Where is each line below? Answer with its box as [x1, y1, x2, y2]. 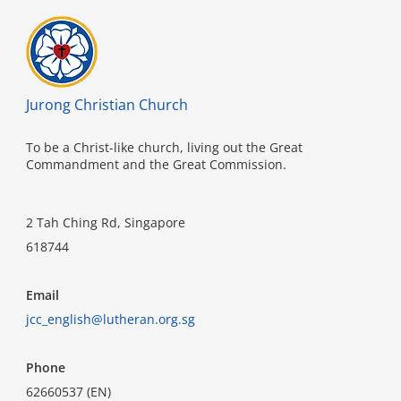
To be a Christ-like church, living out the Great [26, 139, 303, 157]
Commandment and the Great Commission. [26, 156, 286, 174]
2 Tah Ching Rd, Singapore [26, 214, 185, 232]
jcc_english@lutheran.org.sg [26, 311, 195, 328]
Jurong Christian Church [26, 95, 188, 115]
